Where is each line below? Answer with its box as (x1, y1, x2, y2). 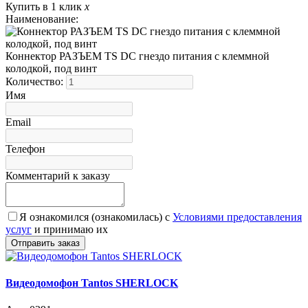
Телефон (5, 142, 45, 155)
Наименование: (5, 12, 78, 25)
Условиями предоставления (173, 210, 302, 223)
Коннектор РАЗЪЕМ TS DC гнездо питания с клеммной (5, 49, 269, 62)
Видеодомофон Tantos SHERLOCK (5, 276, 178, 289)
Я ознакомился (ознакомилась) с (19, 210, 173, 223)
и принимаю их (32, 223, 108, 235)
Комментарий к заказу (5, 169, 110, 181)
